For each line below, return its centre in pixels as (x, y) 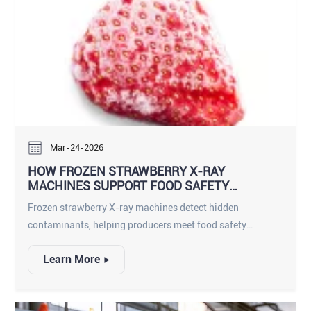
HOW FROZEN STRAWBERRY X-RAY (127, 171)
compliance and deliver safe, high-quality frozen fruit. (145, 243)
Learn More (71, 260)
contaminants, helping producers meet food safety (137, 225)
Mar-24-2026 (76, 147)
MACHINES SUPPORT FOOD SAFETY (129, 186)
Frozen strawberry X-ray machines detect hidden (134, 208)
